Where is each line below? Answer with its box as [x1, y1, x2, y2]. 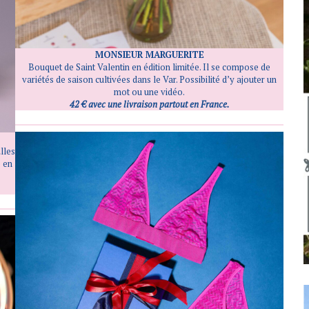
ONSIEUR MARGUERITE [103, 48, 204, 61]
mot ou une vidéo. [114, 86, 186, 99]
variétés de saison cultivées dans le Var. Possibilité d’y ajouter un [22, 73, 277, 86]
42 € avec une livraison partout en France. [69, 98, 230, 111]
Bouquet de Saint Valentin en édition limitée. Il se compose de [28, 61, 271, 74]
